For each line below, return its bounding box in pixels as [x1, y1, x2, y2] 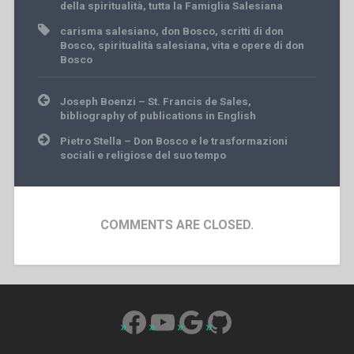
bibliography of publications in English [59, 109, 256, 122]
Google [176, 304, 267, 338]
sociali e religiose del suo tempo [59, 149, 226, 162]
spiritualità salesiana [97, 39, 206, 52]
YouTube [148, 304, 256, 338]
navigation [36, 104, 93, 119]
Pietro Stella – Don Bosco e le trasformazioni [59, 134, 288, 148]
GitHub [205, 304, 291, 338]
